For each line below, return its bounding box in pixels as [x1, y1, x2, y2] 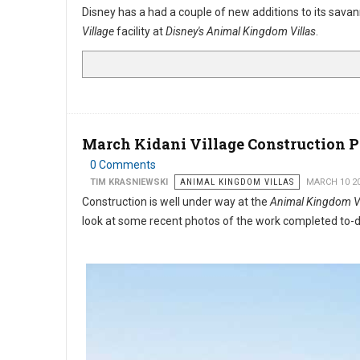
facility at [114, 25, 166, 38]
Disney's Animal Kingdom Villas [166, 25, 316, 38]
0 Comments [90, 158, 156, 171]
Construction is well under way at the [82, 195, 270, 208]
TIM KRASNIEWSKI [90, 177, 168, 187]
